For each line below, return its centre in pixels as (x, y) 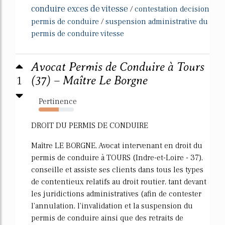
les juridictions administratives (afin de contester (116, 194)
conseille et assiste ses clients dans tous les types (117, 170)
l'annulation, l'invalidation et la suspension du (112, 206)
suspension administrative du (157, 21)
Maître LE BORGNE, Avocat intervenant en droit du (117, 145)
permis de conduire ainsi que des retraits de (107, 218)
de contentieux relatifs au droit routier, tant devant (119, 182)
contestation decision (172, 9)
